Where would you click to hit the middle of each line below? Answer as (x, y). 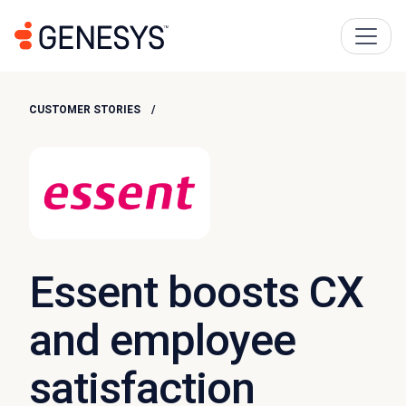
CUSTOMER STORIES (85, 110)
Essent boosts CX (197, 293)
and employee (163, 341)
